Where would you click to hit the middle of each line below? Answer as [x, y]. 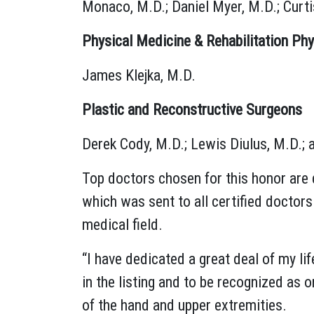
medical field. [122, 224]
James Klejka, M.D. [139, 75]
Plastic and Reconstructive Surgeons [192, 109]
